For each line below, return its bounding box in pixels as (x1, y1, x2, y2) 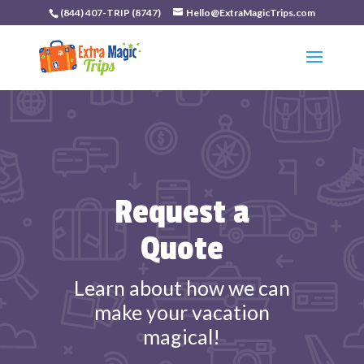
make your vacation (93, 300, 270, 324)
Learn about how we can (73, 275, 290, 300)
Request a (114, 192, 249, 232)
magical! (143, 324, 221, 349)
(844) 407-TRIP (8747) (59, 6, 161, 19)
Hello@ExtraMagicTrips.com (185, 6, 315, 19)
